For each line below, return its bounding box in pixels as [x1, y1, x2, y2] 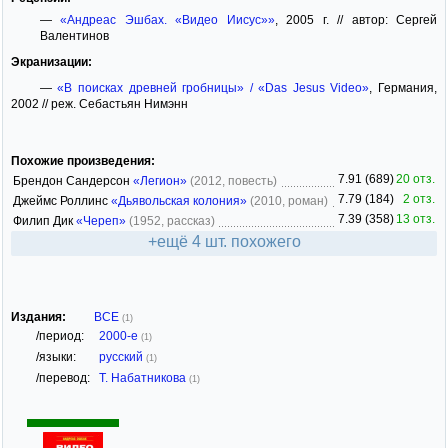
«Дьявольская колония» [111, 194, 247, 209]
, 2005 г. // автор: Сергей [274, 12, 438, 27]
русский [99, 350, 146, 365]
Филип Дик [13, 214, 76, 229]
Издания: [11, 310, 66, 325]
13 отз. [396, 212, 435, 227]
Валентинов [39, 28, 109, 43]
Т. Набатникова [99, 371, 189, 386]
